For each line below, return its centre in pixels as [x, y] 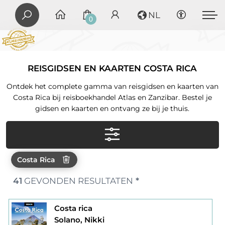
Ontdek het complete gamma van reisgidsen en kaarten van [112, 87]
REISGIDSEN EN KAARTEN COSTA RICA [113, 69]
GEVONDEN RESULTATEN [77, 181]
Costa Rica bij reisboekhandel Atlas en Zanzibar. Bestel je [112, 98]
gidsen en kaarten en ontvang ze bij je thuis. [113, 109]
